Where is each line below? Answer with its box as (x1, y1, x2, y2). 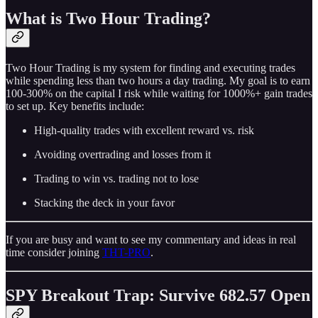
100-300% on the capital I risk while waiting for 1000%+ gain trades (6, 87, 312, 99)
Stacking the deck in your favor (34, 196, 175, 209)
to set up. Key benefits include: (6, 99, 144, 112)
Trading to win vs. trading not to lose (34, 172, 199, 185)
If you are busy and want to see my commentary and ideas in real (6, 233, 296, 246)
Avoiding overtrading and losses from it (34, 148, 211, 160)
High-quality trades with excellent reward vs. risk (34, 124, 254, 136)
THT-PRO (102, 246, 150, 258)
